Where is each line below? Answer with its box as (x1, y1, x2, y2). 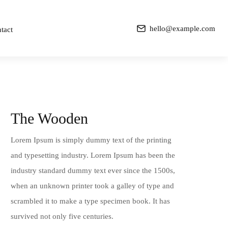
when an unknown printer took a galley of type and (10, 182, 174, 190)
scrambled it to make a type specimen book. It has (10, 197, 170, 205)
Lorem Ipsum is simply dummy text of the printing (10, 136, 172, 144)
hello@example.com (150, 24, 215, 33)
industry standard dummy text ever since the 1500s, (10, 166, 175, 175)
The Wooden (10, 110, 88, 127)
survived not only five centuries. (10, 212, 113, 220)
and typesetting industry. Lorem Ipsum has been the (10, 151, 175, 159)
